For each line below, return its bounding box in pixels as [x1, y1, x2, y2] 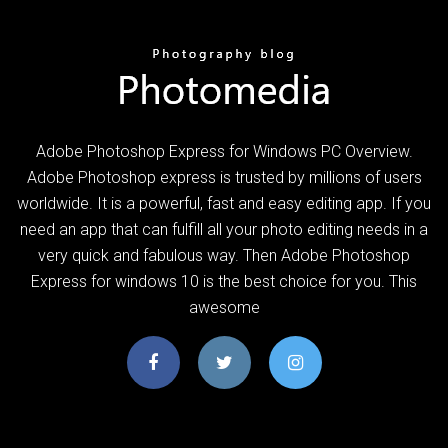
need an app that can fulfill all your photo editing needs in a [20, 219, 428, 239]
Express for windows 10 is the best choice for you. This [31, 271, 417, 291]
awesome [188, 297, 260, 317]
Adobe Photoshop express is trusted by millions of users [26, 167, 422, 187]
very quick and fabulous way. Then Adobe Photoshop [38, 245, 410, 265]
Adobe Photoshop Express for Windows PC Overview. [35, 141, 413, 161]
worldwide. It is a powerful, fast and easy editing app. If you [17, 193, 431, 213]
